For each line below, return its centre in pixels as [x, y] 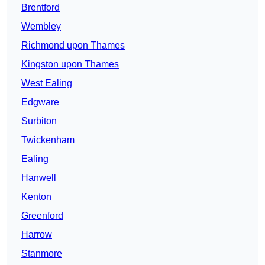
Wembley [41, 27]
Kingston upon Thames [70, 64]
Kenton [36, 197]
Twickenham [48, 140]
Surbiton [39, 121]
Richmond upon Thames [73, 46]
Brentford [41, 8]
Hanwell [39, 178]
